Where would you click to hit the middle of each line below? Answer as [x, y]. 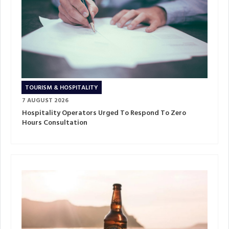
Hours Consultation [55, 123]
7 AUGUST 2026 [45, 101]
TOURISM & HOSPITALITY [62, 88]
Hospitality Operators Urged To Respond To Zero [104, 113]
